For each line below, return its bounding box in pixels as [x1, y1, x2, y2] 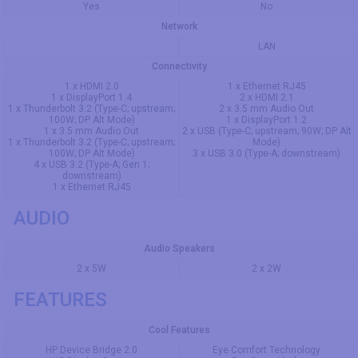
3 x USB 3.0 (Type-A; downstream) [193, 147, 340, 159]
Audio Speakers [143, 242, 215, 254]
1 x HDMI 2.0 [64, 80, 119, 92]
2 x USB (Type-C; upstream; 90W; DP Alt [181, 125, 352, 137]
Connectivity [151, 60, 207, 72]
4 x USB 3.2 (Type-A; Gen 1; [34, 158, 149, 170]
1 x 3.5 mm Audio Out [44, 125, 139, 137]
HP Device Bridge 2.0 [46, 344, 137, 356]
